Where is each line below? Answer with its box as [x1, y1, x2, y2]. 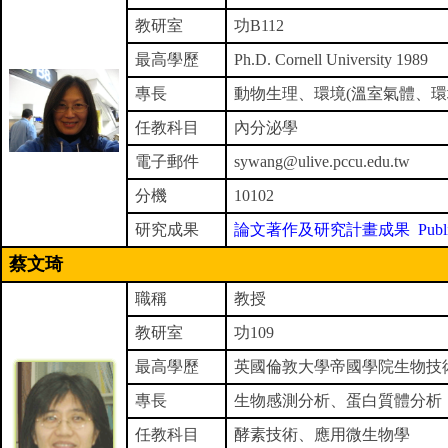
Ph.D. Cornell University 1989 [234, 51, 428, 68]
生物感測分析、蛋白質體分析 [234, 392, 442, 409]
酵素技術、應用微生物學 [234, 426, 410, 443]
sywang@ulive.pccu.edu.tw [234, 153, 410, 170]
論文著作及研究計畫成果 [234, 221, 410, 238]
